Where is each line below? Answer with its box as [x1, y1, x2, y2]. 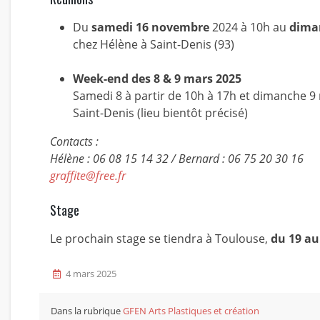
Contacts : [50, 134, 99, 149]
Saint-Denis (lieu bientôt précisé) [73, 105, 248, 121]
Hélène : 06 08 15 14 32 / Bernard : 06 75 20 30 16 [50, 151, 304, 166]
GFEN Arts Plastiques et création [123, 304, 259, 317]
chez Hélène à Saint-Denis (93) [73, 36, 234, 52]
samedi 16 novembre [91, 19, 209, 35]
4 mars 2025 [66, 267, 116, 280]
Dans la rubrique [51, 304, 123, 317]
